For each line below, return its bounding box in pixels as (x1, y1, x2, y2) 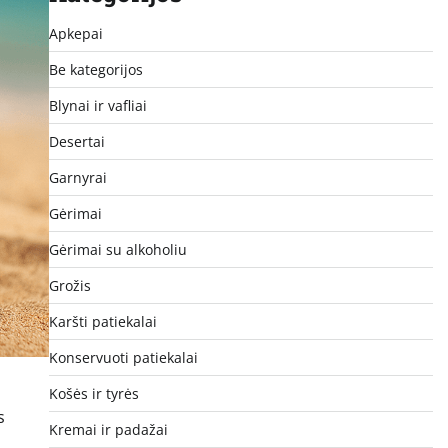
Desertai (48, 131, 105, 151)
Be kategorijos (48, 59, 143, 79)
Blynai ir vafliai (48, 95, 147, 115)
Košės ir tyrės (48, 383, 139, 403)
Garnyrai (48, 167, 107, 187)
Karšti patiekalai (48, 311, 157, 331)
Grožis (48, 275, 91, 295)
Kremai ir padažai (48, 419, 168, 439)
